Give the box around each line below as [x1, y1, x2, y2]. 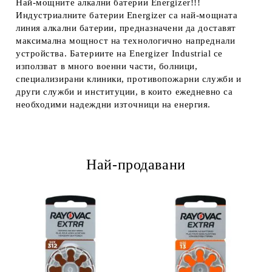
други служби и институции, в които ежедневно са [16, 87, 233, 97]
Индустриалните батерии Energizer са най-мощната [16, 10, 238, 20]
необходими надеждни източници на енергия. [16, 100, 211, 109]
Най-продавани [86, 157, 186, 172]
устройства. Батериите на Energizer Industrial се [16, 49, 223, 58]
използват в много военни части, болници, [16, 61, 198, 71]
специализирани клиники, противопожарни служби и [16, 74, 242, 84]
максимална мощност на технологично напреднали [16, 36, 236, 46]
